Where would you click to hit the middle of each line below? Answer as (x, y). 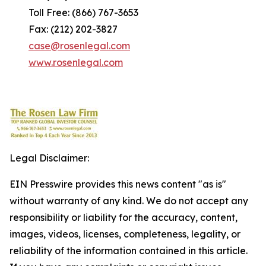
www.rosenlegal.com (76, 62)
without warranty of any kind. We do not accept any (129, 201)
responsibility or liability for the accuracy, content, (123, 217)
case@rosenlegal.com (79, 46)
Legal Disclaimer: (49, 158)
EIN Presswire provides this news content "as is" (118, 184)
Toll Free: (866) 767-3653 (74, 12)
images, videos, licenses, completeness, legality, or (125, 234)
